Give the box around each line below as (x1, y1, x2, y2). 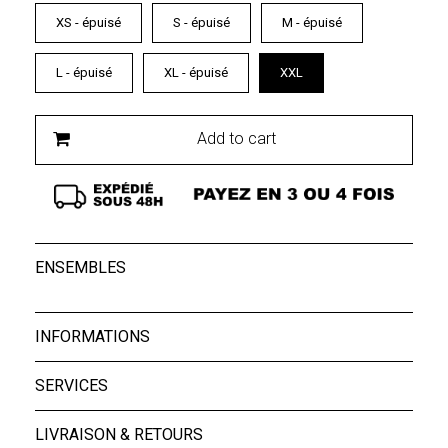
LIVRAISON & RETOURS (35, 425, 203, 445)
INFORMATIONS (35, 327, 150, 347)
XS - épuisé (75, 15, 121, 31)
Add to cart (196, 129, 276, 149)
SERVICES (35, 376, 108, 396)
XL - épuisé (182, 65, 228, 81)
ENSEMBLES (35, 258, 126, 278)
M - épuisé (296, 15, 342, 31)
